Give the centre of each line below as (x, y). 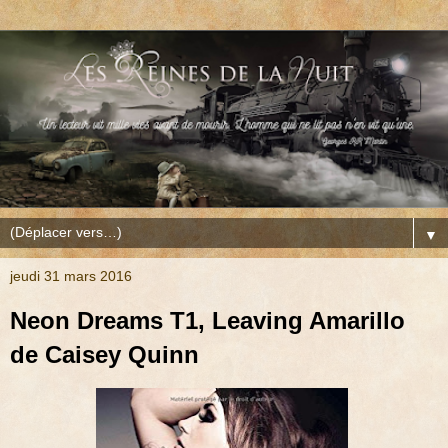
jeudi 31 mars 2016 (71, 276)
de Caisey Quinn (104, 355)
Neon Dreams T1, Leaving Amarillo (207, 321)
